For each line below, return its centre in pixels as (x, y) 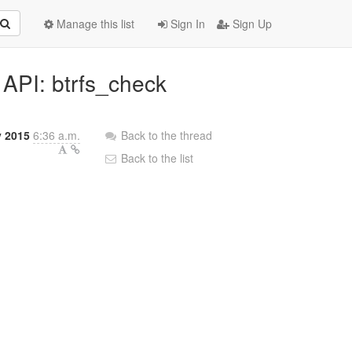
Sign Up (251, 24)
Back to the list (156, 158)
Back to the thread (167, 135)
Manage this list (94, 24)
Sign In (186, 24)
